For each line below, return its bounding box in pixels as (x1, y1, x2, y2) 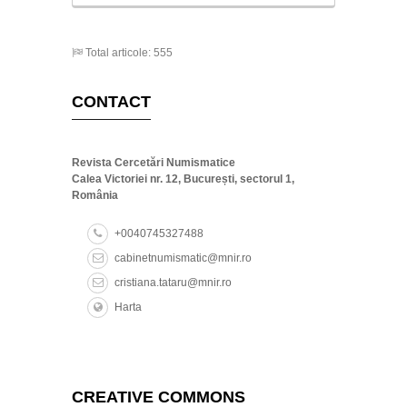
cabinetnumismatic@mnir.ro (114, 251, 252, 264)
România (72, 188, 118, 202)
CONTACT (72, 92, 151, 111)
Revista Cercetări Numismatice (72, 155, 235, 169)
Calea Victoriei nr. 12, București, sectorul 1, (72, 172, 294, 185)
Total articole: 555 (83, 45, 173, 59)
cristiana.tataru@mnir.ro (114, 275, 232, 289)
